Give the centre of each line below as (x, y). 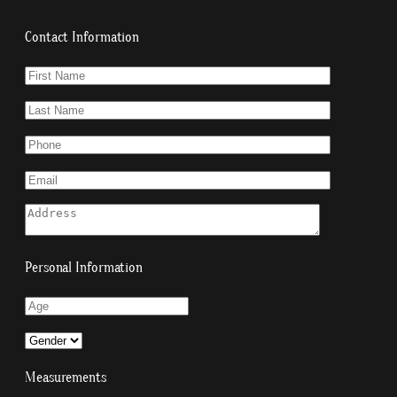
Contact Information (82, 37)
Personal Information (84, 268)
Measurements (66, 377)
